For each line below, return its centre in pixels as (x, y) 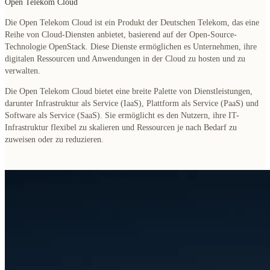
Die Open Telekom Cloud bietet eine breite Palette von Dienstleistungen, (129, 91)
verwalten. (23, 71)
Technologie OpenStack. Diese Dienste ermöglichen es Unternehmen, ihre (131, 46)
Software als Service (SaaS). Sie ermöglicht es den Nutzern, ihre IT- (122, 115)
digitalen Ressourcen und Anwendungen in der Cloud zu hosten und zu (125, 58)
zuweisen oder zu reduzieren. (54, 139)
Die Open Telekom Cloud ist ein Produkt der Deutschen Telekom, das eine (132, 22)
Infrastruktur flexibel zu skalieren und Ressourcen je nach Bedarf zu (121, 127)
